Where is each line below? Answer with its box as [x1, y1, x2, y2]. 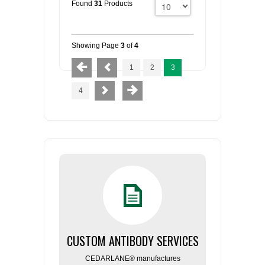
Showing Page [72, 41, 121, 50]
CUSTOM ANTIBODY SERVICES [66, 232, 199, 250]
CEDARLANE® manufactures [85, 254, 180, 263]
